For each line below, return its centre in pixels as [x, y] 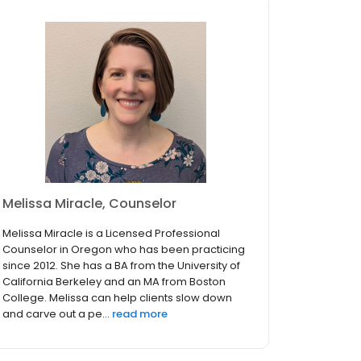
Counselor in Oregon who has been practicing [124, 250]
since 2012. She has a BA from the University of [121, 266]
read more [140, 314]
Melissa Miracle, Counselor [89, 204]
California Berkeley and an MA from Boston [114, 282]
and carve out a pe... [56, 314]
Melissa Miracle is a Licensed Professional [111, 234]
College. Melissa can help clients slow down [117, 298]
